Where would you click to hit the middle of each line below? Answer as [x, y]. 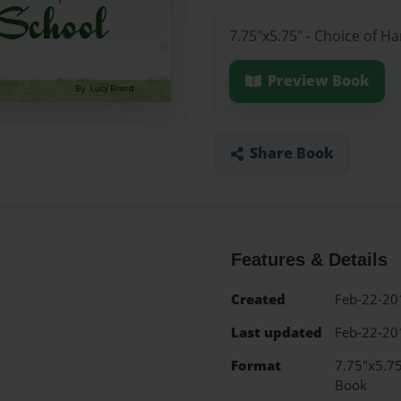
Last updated [276, 332]
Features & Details [309, 259]
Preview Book [318, 81]
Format [256, 366]
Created [258, 299]
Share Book [291, 154]
